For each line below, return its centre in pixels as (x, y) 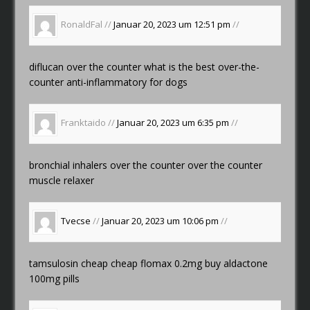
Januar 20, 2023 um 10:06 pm (162, 221)
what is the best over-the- (201, 66)
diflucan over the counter (85, 66)
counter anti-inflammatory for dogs (109, 82)
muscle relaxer (62, 180)
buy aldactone (235, 263)
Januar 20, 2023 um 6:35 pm (174, 123)
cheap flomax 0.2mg (157, 263)
